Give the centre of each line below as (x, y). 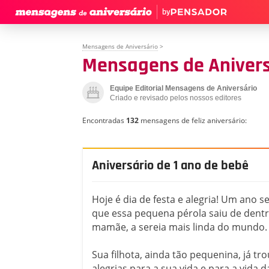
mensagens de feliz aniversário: (193, 120)
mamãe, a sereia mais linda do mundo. (180, 227)
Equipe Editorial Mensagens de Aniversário (183, 88)
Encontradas (104, 120)
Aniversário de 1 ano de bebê (170, 166)
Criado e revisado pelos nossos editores (176, 98)
